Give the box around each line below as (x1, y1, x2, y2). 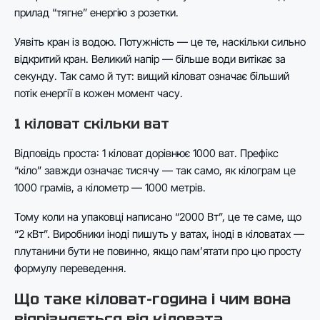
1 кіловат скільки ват (14, 114, 169, 133)
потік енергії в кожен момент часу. (14, 86, 183, 100)
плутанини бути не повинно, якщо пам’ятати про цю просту (14, 244, 301, 258)
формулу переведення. (14, 261, 126, 275)
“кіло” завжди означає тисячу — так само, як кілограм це (14, 163, 296, 177)
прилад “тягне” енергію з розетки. (14, 5, 179, 19)
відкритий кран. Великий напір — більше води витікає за (14, 51, 286, 66)
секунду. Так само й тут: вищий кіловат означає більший (14, 69, 289, 83)
